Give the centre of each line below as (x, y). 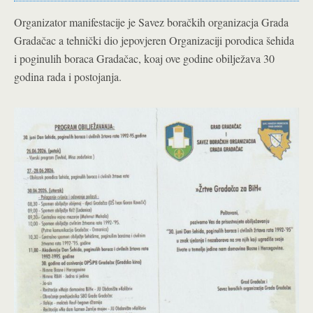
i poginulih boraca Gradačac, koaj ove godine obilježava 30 (144, 59)
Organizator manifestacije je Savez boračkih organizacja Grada (151, 22)
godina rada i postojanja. (68, 77)
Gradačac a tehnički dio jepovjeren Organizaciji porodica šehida (154, 41)
